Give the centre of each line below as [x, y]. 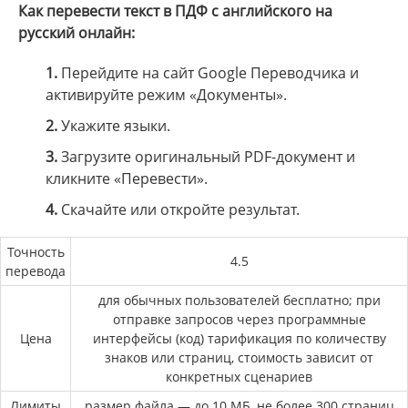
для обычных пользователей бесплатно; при [239, 301]
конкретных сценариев [239, 377]
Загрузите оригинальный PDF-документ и [206, 157]
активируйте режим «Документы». [166, 95]
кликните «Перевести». [127, 179]
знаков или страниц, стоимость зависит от [239, 358]
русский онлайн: [76, 33]
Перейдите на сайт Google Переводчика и [208, 73]
